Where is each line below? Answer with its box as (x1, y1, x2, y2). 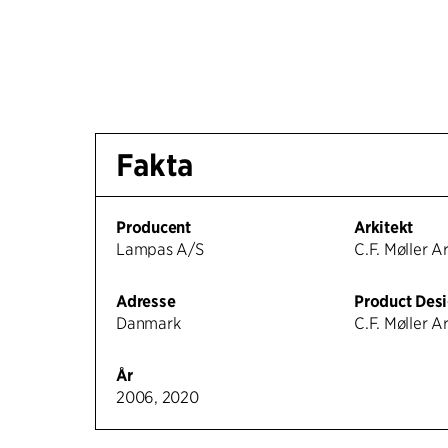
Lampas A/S (116, 239, 204, 259)
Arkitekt (354, 217, 414, 237)
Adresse (116, 291, 176, 311)
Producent (116, 217, 191, 237)
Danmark (116, 313, 181, 333)
